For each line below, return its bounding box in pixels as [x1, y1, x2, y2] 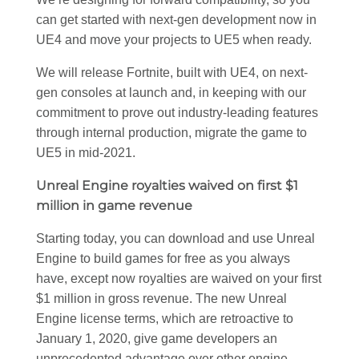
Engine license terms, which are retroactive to [36, 311, 293, 325]
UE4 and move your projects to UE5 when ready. [36, 32, 312, 46]
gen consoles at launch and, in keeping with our [36, 85, 306, 99]
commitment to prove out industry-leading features [36, 105, 318, 119]
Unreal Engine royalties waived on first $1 [36, 177, 298, 193]
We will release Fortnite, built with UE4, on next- [36, 65, 308, 79]
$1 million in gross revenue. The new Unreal [36, 291, 287, 305]
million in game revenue [36, 197, 192, 213]
